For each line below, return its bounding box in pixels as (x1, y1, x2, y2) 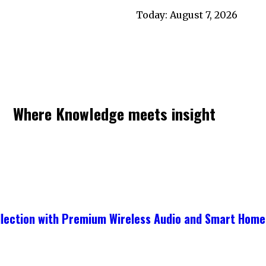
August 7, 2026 (170, 9, 237, 21)
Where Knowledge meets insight (13, 102, 216, 125)
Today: (136, 9, 170, 21)
